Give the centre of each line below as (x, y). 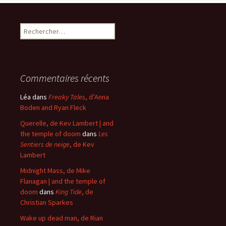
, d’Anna (97, 97)
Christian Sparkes (47, 202)
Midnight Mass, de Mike (55, 171)
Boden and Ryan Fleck (53, 107)
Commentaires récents (65, 78)
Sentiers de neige (45, 144)
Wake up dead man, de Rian (62, 218)
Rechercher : (39, 28)
